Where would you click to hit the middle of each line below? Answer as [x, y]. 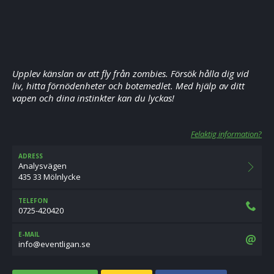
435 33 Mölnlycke [50, 177]
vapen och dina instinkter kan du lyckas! [93, 98]
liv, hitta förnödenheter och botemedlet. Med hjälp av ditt [128, 86]
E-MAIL [29, 234]
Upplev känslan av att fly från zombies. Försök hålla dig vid [131, 73]
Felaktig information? [226, 134]
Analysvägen [43, 166]
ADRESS [31, 156]
